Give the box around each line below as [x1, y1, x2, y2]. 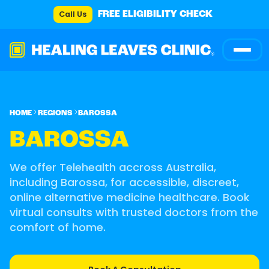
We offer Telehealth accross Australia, [10, 160, 216, 175]
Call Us [59, 8, 87, 19]
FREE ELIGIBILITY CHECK [98, 9, 213, 19]
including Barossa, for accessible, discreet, [10, 175, 239, 190]
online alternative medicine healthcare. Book [10, 190, 249, 205]
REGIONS [37, 109, 73, 117]
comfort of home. [10, 220, 106, 235]
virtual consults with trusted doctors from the [10, 205, 258, 220]
